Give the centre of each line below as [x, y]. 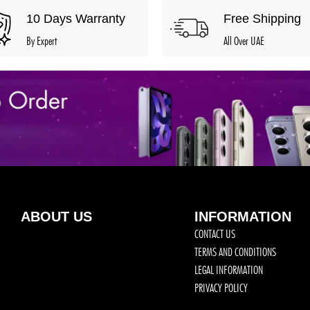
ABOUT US [57, 216]
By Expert [42, 41]
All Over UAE [244, 41]
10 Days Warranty [76, 19]
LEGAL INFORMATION [228, 270]
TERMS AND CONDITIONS [235, 252]
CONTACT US [215, 234]
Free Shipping [262, 19]
